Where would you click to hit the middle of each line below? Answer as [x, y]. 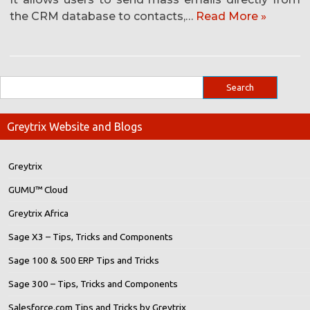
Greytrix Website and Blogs [75, 127]
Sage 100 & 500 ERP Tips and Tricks [84, 261]
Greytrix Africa [38, 213]
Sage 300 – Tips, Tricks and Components [93, 284]
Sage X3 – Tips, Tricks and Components [91, 237]
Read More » [231, 17]
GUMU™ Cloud [38, 190]
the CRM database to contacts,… [103, 17]
